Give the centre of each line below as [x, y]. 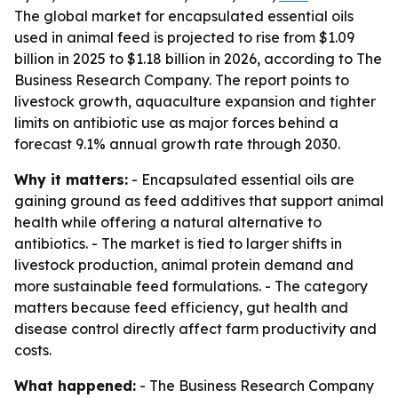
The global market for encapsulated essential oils [184, 16]
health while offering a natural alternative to [168, 222]
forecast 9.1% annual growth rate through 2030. [177, 144]
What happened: [75, 386]
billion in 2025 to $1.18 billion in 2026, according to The [198, 59]
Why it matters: [71, 179]
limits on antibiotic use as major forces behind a [176, 123]
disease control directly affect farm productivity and [195, 329]
